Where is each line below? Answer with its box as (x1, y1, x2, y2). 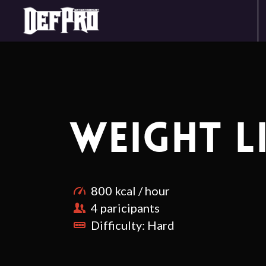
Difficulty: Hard (91, 218, 175, 232)
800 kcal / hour (91, 183, 170, 198)
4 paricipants (91, 201, 160, 215)
